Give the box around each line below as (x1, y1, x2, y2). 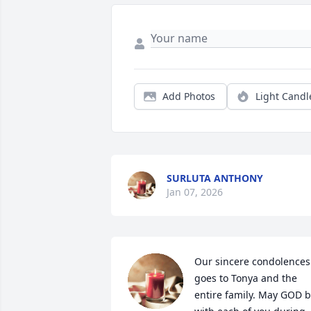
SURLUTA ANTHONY (167, 171, 263, 185)
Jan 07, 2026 (167, 185, 223, 199)
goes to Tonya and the (194, 271, 297, 285)
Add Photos (162, 90, 215, 103)
